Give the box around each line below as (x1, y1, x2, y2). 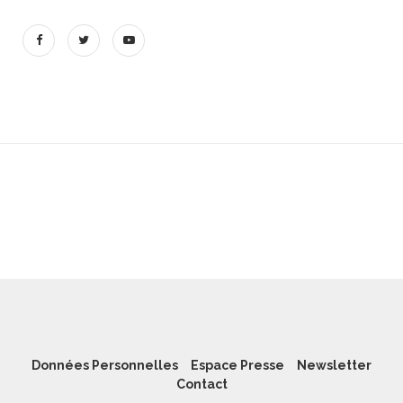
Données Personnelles (31, 357, 178, 372)
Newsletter (297, 357, 372, 372)
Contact (175, 376, 228, 391)
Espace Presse (191, 357, 284, 372)
